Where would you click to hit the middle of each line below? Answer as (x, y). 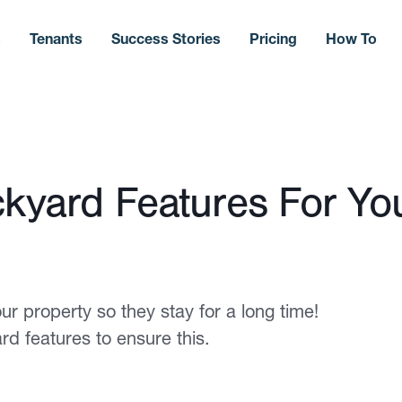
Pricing (273, 38)
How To (351, 38)
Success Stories (166, 38)
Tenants (56, 38)
